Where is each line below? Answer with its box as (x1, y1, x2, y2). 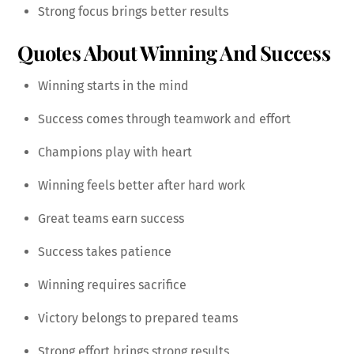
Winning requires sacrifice (38, 277, 186, 293)
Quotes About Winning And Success (17, 39, 330, 66)
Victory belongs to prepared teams (38, 311, 238, 326)
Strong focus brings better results (38, 4, 228, 20)
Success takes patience (38, 244, 171, 260)
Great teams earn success (38, 211, 184, 227)
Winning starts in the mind (38, 78, 189, 94)
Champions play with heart (38, 145, 192, 160)
